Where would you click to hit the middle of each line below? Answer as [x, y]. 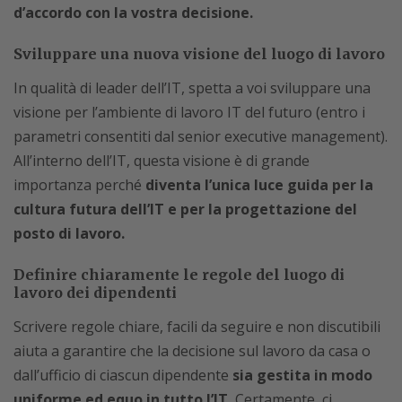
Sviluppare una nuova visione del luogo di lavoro [199, 54]
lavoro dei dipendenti [95, 293]
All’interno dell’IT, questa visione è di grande [162, 161]
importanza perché [79, 185]
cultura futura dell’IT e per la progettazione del [185, 209]
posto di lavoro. [69, 233]
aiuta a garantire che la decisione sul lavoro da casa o [192, 351]
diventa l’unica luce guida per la [259, 185]
